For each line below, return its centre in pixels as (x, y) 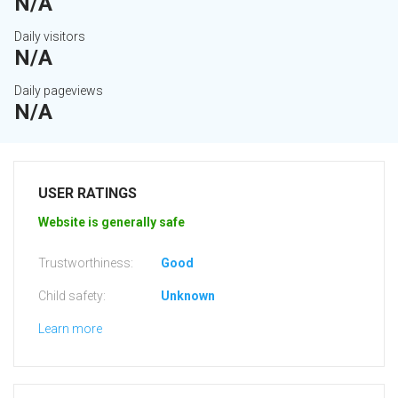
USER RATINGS (88, 194)
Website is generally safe (111, 223)
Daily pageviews (59, 91)
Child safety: (72, 296)
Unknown (188, 296)
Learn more (70, 329)
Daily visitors (50, 37)
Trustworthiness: (86, 263)
